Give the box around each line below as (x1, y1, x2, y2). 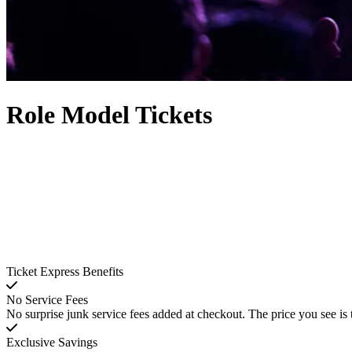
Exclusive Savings (6, 335, 97, 350)
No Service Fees (6, 293, 88, 307)
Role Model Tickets (6, 101, 212, 130)
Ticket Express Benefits (6, 265, 123, 279)
